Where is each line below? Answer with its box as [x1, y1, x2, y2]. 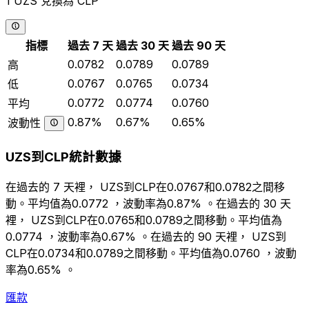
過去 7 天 [68, 39, 113, 53]
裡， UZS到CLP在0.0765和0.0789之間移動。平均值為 [6, 212, 282, 227]
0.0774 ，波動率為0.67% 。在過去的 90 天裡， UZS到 [6, 229, 286, 243]
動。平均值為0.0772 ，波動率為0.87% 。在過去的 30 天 [6, 196, 291, 210]
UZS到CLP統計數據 [6, 149, 121, 166]
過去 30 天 [116, 39, 169, 53]
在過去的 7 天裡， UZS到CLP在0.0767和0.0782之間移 [6, 179, 285, 194]
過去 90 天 [172, 39, 226, 53]
